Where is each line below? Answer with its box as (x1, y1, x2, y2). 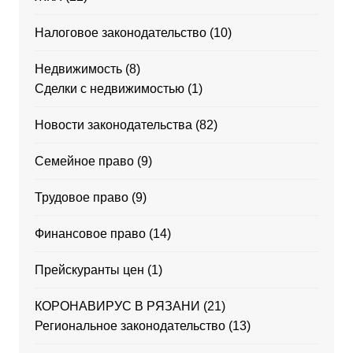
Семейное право (34, 154, 134, 168)
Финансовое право (34, 227, 146, 240)
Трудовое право (34, 191, 128, 204)
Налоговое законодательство (34, 26, 206, 39)
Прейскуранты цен (34, 263, 144, 277)
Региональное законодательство (34, 319, 225, 333)
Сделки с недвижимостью (34, 82, 184, 95)
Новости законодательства (34, 118, 192, 132)
